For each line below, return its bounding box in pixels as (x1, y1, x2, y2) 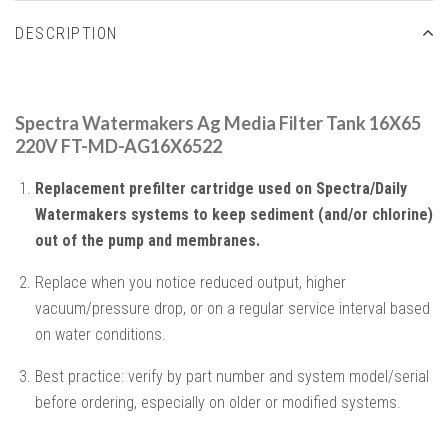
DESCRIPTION (15, 23, 118, 43)
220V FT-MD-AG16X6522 (15, 134, 222, 157)
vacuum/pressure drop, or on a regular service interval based (35, 298, 430, 318)
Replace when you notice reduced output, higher (35, 272, 346, 292)
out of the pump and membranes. (35, 230, 260, 250)
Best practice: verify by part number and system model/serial (35, 366, 429, 386)
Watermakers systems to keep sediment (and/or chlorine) (35, 204, 433, 224)
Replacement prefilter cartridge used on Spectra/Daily (35, 178, 407, 198)
